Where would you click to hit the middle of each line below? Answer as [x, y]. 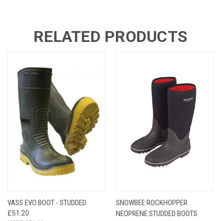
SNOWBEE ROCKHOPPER [151, 203]
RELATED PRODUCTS [110, 36]
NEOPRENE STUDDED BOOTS [156, 213]
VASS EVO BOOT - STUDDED [47, 203]
